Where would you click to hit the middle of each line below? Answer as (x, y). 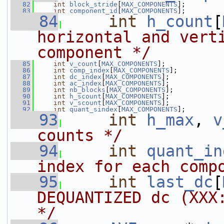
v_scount (85, 103)
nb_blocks (87, 90)
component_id (93, 11)
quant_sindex (93, 109)
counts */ (80, 135)
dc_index (85, 77)
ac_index (85, 83)
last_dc (180, 182)
